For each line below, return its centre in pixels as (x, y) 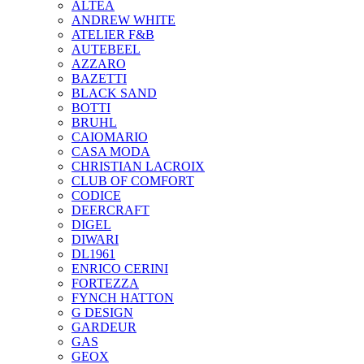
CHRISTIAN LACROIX (138, 166)
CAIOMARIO (110, 136)
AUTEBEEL (106, 49)
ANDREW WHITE (123, 19)
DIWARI (95, 239)
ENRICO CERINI (120, 268)
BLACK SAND (114, 93)
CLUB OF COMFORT (133, 180)
